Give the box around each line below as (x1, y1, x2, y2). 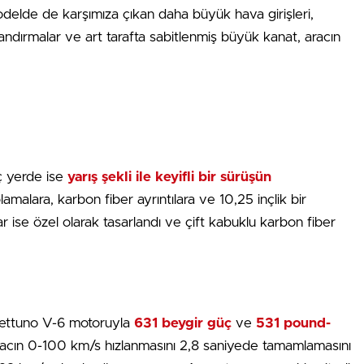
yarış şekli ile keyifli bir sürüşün (67, 170, 271, 184)
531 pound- (256, 316, 331, 330)
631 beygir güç (130, 316, 232, 330)
